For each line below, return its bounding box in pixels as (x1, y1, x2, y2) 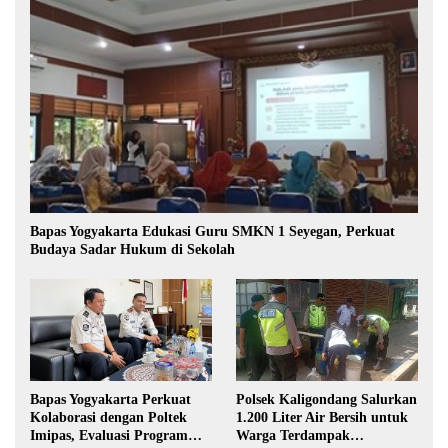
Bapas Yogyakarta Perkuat (30, 392, 191, 408)
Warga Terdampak (236, 428, 350, 444)
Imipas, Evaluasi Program (30, 428, 188, 444)
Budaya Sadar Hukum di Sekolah (30, 242, 235, 258)
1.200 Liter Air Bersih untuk (236, 410, 408, 426)
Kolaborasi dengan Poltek (30, 410, 187, 426)
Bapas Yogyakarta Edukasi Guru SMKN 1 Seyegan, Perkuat (30, 224, 395, 240)
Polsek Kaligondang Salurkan (236, 392, 417, 408)
